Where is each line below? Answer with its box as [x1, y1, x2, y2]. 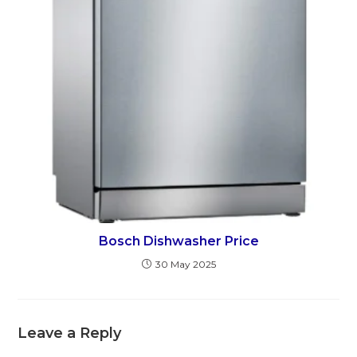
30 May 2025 [155, 257, 216, 270]
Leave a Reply [18, 324, 122, 342]
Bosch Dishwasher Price [98, 233, 259, 249]
